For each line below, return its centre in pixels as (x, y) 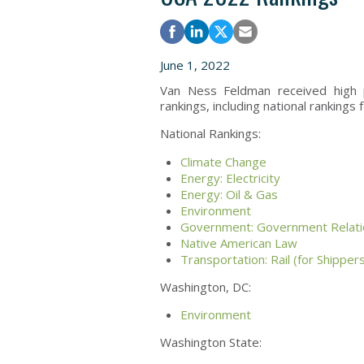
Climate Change (223, 162)
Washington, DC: (206, 287)
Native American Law (239, 243)
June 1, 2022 (195, 65)
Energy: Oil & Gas (229, 194)
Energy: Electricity (230, 178)
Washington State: (211, 342)
